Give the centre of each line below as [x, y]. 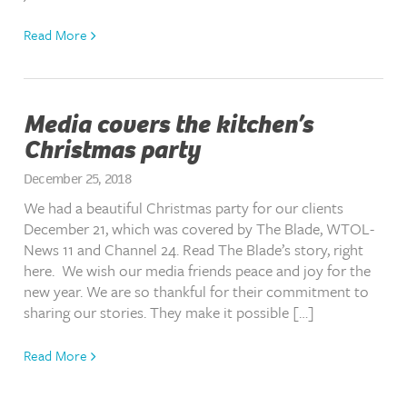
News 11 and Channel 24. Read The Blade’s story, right [193, 250]
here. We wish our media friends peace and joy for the [197, 271]
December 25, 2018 [77, 178]
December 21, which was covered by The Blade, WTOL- [199, 229]
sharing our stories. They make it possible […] [169, 313]
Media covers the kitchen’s [168, 125]
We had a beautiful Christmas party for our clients [183, 208]
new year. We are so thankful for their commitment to [196, 292]
